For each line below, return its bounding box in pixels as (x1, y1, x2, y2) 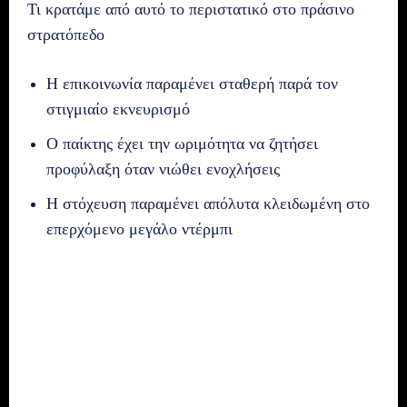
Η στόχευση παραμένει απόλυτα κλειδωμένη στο (46, 194, 370, 213)
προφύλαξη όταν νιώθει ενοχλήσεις (46, 159, 280, 178)
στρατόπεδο (27, 25, 104, 44)
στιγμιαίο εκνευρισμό (46, 99, 190, 118)
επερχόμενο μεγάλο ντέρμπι (46, 219, 233, 238)
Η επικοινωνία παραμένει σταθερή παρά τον (46, 74, 338, 93)
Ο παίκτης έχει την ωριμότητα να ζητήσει (46, 134, 318, 153)
